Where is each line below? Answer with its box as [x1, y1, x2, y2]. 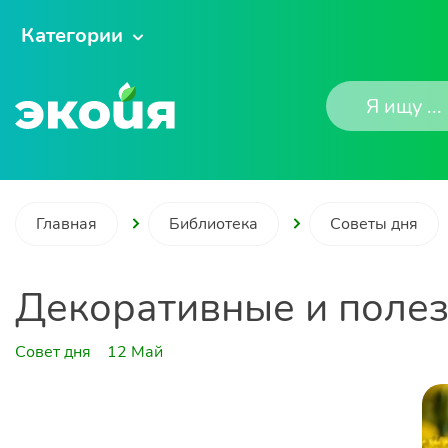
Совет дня [15, 341, 91, 363]
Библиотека [169, 213, 258, 235]
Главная [36, 213, 97, 235]
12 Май [107, 341, 163, 363]
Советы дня [330, 213, 418, 235]
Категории [21, 22, 123, 49]
